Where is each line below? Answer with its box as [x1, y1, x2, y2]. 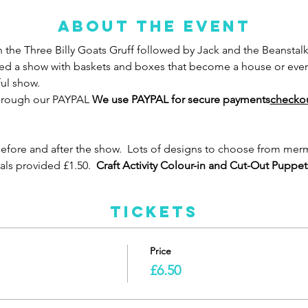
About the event [57, 16, 251, 36]
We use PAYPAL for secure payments [91, 92, 270, 106]
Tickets [110, 201, 198, 221]
